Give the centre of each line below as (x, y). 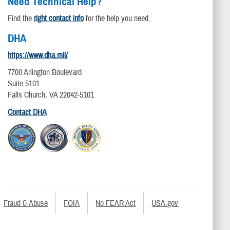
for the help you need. (117, 18)
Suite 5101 (23, 84)
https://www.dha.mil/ (37, 56)
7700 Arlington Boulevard (44, 73)
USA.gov (165, 204)
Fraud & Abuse (26, 204)
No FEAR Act (116, 204)
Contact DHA (27, 112)
